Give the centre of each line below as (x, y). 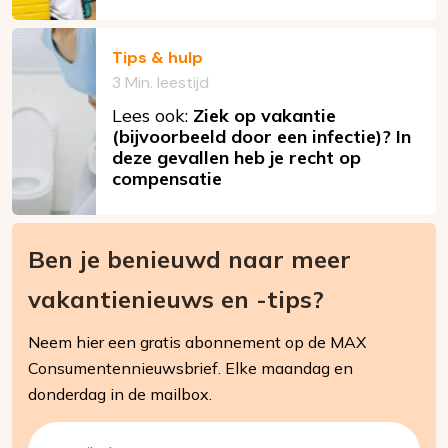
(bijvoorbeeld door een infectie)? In (261, 137)
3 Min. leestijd (160, 83)
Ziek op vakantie (264, 116)
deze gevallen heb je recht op (236, 158)
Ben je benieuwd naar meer (189, 259)
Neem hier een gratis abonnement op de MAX (197, 342)
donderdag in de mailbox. (120, 394)
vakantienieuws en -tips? (176, 299)
